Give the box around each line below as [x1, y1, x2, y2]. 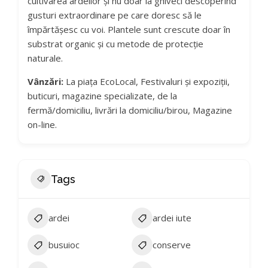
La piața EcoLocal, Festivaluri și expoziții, [63, 75, 230, 87]
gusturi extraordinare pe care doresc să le [28, 9, 202, 21]
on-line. [28, 118, 57, 130]
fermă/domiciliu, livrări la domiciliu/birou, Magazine [28, 104, 232, 116]
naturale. [28, 52, 63, 64]
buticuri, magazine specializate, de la [28, 90, 177, 102]
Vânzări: [28, 75, 63, 87]
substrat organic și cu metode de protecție [28, 38, 203, 50]
